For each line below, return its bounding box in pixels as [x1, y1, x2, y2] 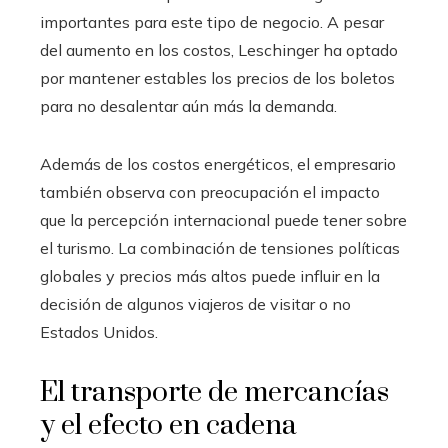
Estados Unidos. [40, 321, 158, 342]
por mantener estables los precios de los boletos [40, 67, 395, 88]
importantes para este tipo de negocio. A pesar [40, 11, 384, 32]
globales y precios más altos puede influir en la [40, 265, 380, 286]
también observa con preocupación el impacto [40, 181, 380, 202]
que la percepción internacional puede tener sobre [40, 209, 407, 230]
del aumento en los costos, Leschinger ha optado [40, 39, 398, 60]
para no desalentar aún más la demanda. [40, 95, 337, 116]
